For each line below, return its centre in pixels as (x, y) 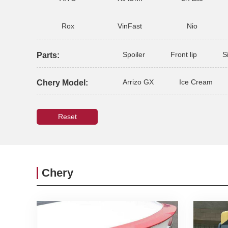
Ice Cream (196, 82)
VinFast (130, 26)
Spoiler (134, 54)
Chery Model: (62, 83)
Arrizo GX (138, 82)
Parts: (48, 55)
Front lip (184, 54)
